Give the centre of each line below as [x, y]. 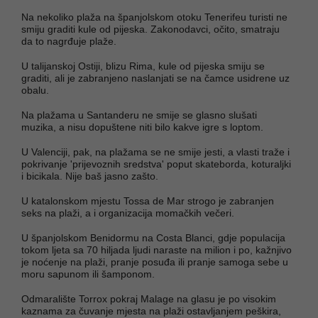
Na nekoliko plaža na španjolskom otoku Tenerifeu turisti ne [154, 17]
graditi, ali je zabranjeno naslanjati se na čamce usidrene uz [155, 78]
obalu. [37, 90]
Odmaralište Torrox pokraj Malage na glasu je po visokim [149, 298]
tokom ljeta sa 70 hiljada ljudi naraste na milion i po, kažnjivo [157, 250]
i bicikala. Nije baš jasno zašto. [91, 176]
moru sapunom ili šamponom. [89, 274]
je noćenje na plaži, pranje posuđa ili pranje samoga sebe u [155, 262]
